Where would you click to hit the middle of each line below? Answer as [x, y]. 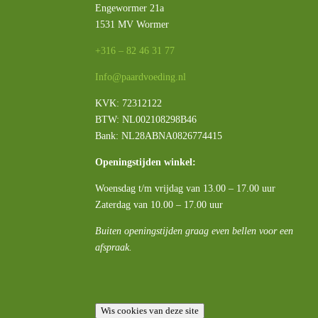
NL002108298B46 [160, 119]
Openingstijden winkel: [146, 162]
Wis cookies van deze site [150, 311]
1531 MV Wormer [132, 24]
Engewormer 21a [130, 8]
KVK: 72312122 [129, 103]
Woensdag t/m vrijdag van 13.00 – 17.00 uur [186, 188]
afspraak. [114, 247]
